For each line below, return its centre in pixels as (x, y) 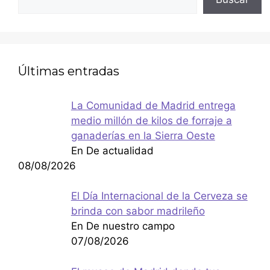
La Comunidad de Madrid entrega (153, 105)
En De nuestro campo (123, 226)
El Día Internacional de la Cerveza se (159, 196)
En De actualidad (112, 150)
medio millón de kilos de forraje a (151, 120)
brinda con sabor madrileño (138, 211)
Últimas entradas (69, 71)
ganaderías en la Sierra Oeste (143, 135)
